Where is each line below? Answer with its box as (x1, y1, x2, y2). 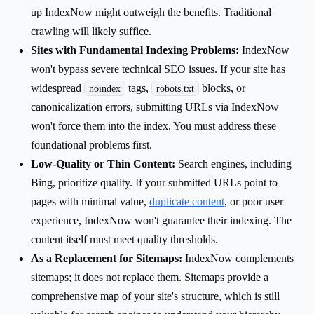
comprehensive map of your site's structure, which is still (31, 289, 280, 302)
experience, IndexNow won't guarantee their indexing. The (31, 214, 292, 226)
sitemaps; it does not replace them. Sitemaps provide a (31, 271, 268, 283)
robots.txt (156, 82, 194, 94)
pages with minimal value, (31, 195, 149, 207)
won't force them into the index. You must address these (31, 119, 276, 132)
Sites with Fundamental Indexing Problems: (31, 43, 239, 56)
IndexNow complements (182, 252, 294, 264)
